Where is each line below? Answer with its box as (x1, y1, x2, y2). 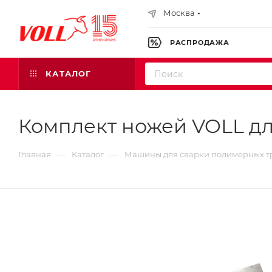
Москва (163, 8, 195, 18)
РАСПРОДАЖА (168, 38, 229, 47)
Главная (18, 149, 51, 159)
